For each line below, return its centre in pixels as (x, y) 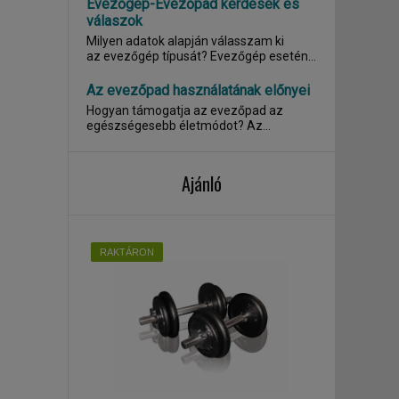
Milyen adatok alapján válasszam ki (185, 41)
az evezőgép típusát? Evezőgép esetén (148, 56)
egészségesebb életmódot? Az (167, 126)
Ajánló (202, 183)
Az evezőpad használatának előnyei (198, 90)
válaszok (114, 21)
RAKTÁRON (127, 252)
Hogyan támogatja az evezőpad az (185, 110)
